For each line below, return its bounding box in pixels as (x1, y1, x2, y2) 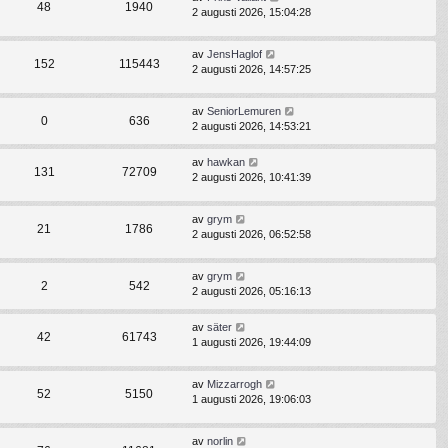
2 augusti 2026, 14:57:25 (192, 62, 311, 75)
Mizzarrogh (207, 378, 262, 391)
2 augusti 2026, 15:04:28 (192, 5, 311, 18)
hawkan (207, 156, 245, 169)
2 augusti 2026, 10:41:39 (192, 171, 311, 184)
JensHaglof (207, 47, 262, 60)
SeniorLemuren (207, 105, 281, 118)
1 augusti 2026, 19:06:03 (192, 393, 311, 406)
